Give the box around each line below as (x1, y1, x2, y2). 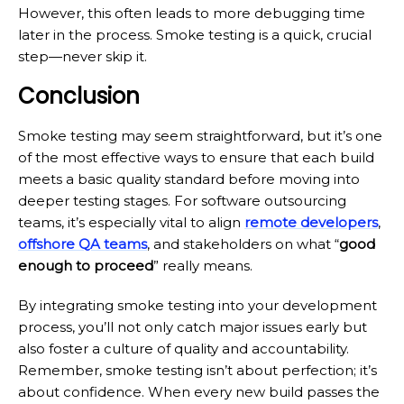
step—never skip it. (18, 48, 147, 66)
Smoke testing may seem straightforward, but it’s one (18, 127, 382, 145)
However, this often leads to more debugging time (18, 5, 365, 23)
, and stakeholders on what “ (147, 235, 339, 253)
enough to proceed (18, 257, 153, 275)
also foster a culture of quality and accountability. (18, 340, 349, 358)
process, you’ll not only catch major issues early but (18, 318, 367, 336)
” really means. (153, 257, 252, 275)
